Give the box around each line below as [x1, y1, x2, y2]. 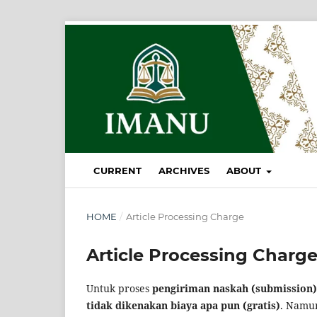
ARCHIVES [158, 165, 209, 177]
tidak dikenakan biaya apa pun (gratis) [86, 299, 280, 313]
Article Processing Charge [125, 211, 244, 223]
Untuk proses [86, 282, 152, 296]
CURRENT [93, 165, 142, 177]
